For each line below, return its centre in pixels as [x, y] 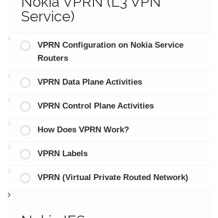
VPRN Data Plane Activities [90, 82]
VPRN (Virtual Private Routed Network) [113, 178]
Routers [53, 58]
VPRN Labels [62, 154]
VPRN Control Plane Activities [95, 106]
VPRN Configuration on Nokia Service [110, 45]
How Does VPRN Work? [83, 130]
